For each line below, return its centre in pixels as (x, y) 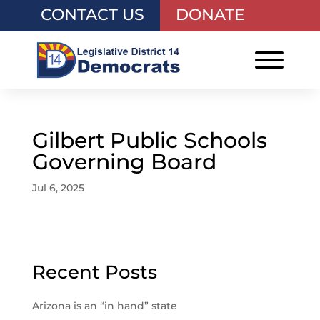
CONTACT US (92, 15)
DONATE (211, 15)
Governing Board (124, 162)
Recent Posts (94, 272)
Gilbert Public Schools (149, 140)
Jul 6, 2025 (58, 188)
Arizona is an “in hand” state (104, 306)
